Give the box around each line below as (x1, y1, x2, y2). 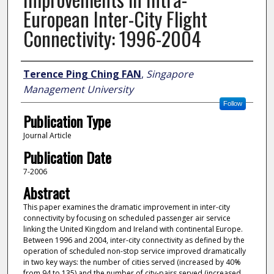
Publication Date (23, 146, 111, 168)
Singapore (146, 67, 193, 81)
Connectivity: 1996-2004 (23, 24, 201, 53)
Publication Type (23, 110, 111, 133)
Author (20, 62, 56, 84)
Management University (23, 83, 133, 97)
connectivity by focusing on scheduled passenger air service (23, 213, 231, 224)
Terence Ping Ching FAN (23, 67, 141, 81)
